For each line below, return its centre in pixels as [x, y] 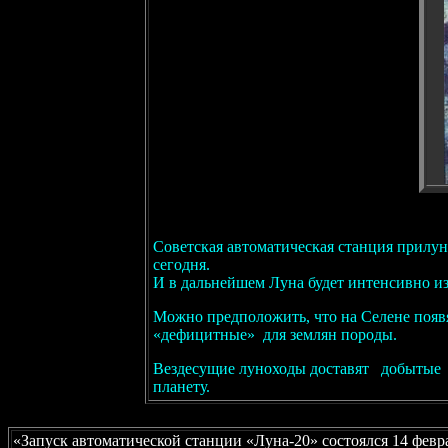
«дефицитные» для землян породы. [275, 334]
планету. [181, 386]
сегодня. [181, 264]
